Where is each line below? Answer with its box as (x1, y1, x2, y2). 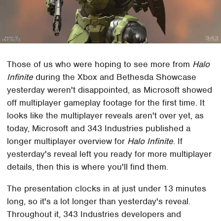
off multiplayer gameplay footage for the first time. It (7, 97, 205, 109)
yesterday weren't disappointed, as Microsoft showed (7, 84, 213, 96)
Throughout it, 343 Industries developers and (7, 209, 182, 220)
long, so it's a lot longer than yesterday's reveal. (7, 196, 191, 207)
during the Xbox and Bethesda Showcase (33, 72, 197, 83)
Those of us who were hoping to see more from (7, 59, 193, 70)
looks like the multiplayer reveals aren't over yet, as (7, 110, 204, 121)
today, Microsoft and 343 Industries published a (7, 123, 191, 134)
